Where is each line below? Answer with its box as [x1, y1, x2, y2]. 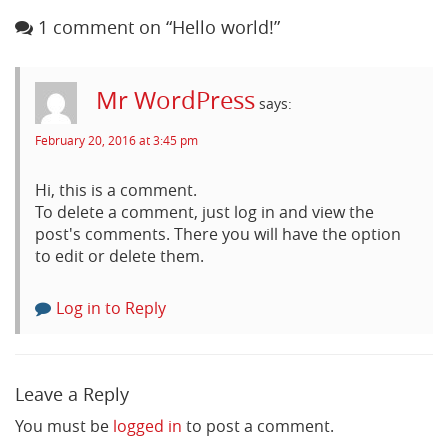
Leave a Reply [15, 382, 129, 407]
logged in [113, 415, 182, 438]
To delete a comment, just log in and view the [35, 201, 374, 224]
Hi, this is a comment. [35, 179, 197, 202]
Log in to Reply [56, 297, 166, 320]
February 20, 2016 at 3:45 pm [35, 132, 198, 149]
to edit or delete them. [35, 245, 204, 268]
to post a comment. [182, 415, 334, 438]
